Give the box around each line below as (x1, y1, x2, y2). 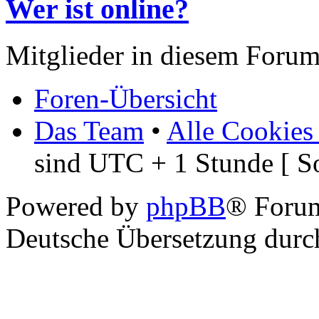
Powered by (6, 190, 146, 221)
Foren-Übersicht (34, 83, 217, 114)
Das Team (34, 115, 144, 146)
